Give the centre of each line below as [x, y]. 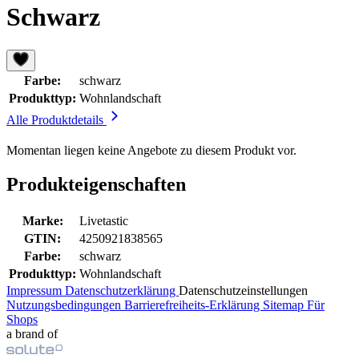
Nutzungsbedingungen [65, 305]
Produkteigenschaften [96, 184]
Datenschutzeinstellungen [243, 290]
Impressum [36, 290]
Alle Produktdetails [56, 119]
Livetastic [104, 220]
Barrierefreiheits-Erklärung [194, 305]
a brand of [32, 333]
